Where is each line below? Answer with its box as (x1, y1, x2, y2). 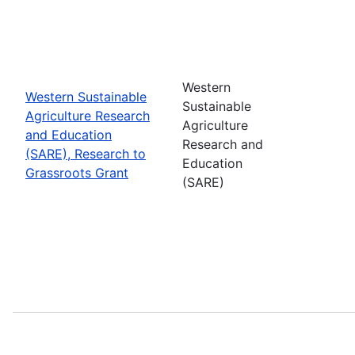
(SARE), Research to (25, 145, 146, 162)
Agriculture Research (25, 107, 150, 124)
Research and (182, 136, 263, 152)
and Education (25, 126, 112, 143)
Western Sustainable (25, 88, 147, 105)
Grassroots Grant (25, 164, 128, 181)
